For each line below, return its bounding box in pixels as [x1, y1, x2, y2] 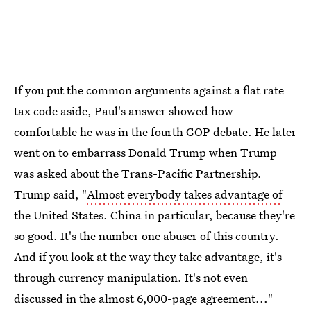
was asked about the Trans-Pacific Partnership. [14, 165, 262, 181]
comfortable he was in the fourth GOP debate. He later [14, 124, 296, 140]
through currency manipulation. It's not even [14, 269, 248, 285]
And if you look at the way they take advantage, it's [14, 249, 282, 264]
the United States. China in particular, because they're [14, 207, 295, 223]
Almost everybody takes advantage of [87, 186, 283, 202]
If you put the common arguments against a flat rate [14, 82, 284, 98]
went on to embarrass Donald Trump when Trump [14, 144, 277, 160]
